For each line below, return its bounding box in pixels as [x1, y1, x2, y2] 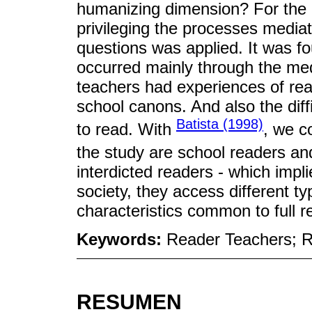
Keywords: [77, 230, 166, 249]
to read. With [77, 120, 176, 139]
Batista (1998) [176, 116, 263, 132]
